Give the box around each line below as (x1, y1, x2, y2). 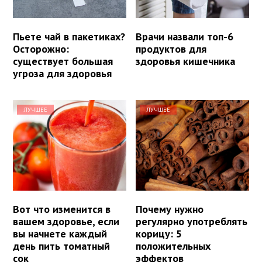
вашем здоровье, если (13, 215, 119, 229)
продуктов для (136, 42, 207, 56)
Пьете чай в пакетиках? (13, 30, 125, 44)
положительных (136, 239, 211, 253)
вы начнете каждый (13, 227, 107, 241)
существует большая (13, 54, 113, 68)
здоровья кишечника (136, 54, 236, 68)
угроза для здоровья (13, 67, 112, 81)
